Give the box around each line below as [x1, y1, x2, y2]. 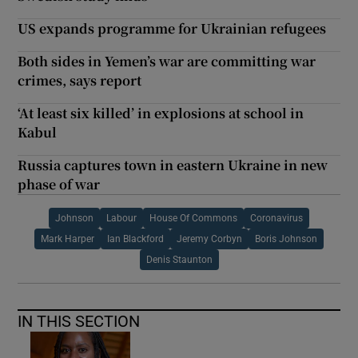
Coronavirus [250, 213, 303, 223]
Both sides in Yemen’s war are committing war [18, 51, 316, 70]
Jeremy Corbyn [177, 233, 242, 244]
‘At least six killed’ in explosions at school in [18, 103, 304, 122]
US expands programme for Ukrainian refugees [18, 18, 327, 38]
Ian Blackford [107, 233, 164, 244]
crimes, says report [18, 70, 142, 89]
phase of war [18, 174, 101, 193]
